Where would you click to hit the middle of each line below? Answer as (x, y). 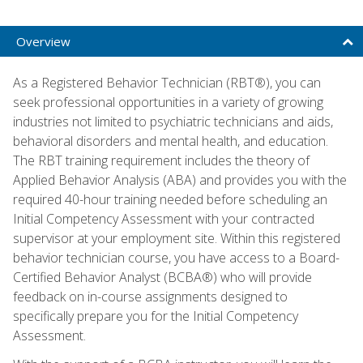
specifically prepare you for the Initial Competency (156, 316)
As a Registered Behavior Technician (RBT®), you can (167, 82)
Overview (43, 41)
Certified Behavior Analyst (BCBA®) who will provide (162, 277)
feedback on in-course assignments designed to (150, 296)
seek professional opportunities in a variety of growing (168, 102)
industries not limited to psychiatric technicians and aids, (173, 121)
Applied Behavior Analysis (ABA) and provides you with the (180, 179)
